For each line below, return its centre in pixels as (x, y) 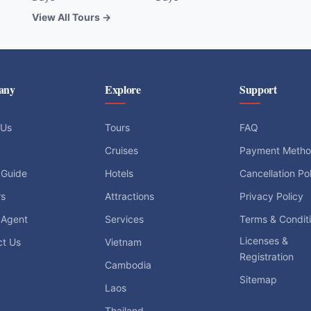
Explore (123, 89)
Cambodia (128, 264)
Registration (267, 256)
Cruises (121, 150)
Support (258, 89)
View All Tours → (72, 17)
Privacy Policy (271, 196)
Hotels (119, 173)
